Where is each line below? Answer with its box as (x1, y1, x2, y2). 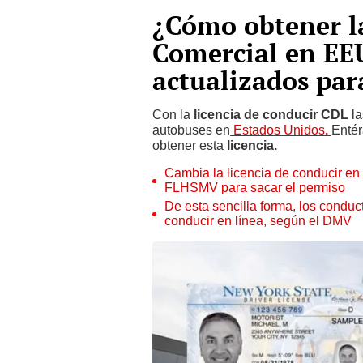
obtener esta (152, 138, 227, 153)
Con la (152, 107, 194, 122)
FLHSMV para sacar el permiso (164, 180, 345, 195)
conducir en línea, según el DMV (164, 213, 352, 228)
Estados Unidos (230, 122, 325, 138)
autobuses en (152, 122, 230, 138)
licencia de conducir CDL (194, 107, 348, 122)
